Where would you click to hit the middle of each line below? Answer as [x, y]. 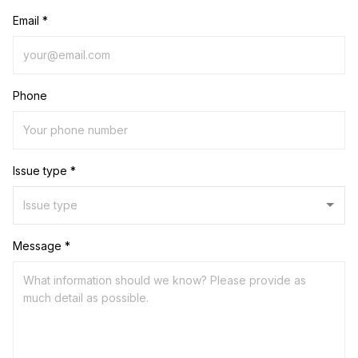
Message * [42, 245]
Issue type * [44, 170]
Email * [30, 20]
